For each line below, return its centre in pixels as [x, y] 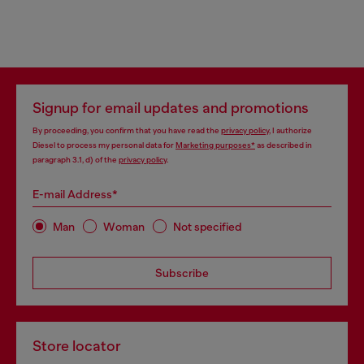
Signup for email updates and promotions [171, 108]
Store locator [77, 346]
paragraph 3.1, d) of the [76, 160]
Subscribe [182, 273]
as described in [284, 145]
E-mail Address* [75, 194]
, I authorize [290, 130]
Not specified [208, 226]
